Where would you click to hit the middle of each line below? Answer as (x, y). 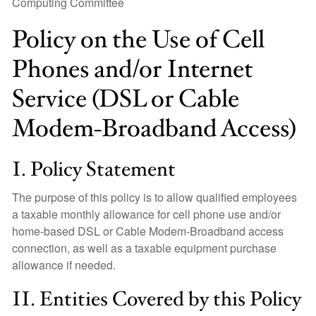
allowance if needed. (64, 265)
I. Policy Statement (94, 170)
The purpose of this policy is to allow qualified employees (154, 197)
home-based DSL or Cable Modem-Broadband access (148, 231)
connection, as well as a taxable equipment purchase (144, 248)
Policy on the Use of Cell (138, 40)
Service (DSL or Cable (126, 99)
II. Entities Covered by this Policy (157, 299)
